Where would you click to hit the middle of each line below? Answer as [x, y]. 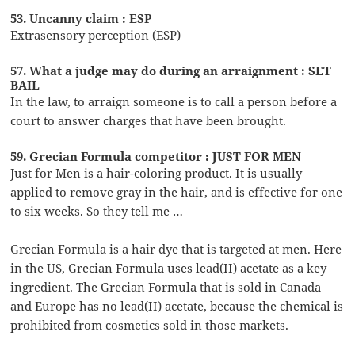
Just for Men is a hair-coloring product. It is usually [157, 172]
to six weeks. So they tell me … [97, 210]
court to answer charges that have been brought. [149, 120]
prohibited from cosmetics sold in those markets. [150, 324]
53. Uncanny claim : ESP [82, 18]
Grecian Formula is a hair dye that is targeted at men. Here [176, 248]
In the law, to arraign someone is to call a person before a [174, 101]
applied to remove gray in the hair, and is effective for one [177, 191]
